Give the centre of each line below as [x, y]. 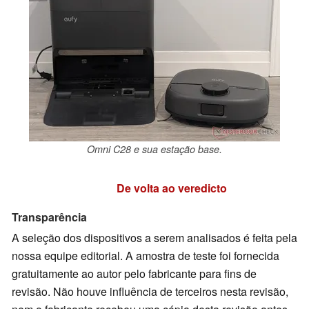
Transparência [49, 217]
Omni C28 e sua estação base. [154, 149]
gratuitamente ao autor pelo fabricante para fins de [134, 273]
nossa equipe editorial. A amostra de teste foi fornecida [146, 255]
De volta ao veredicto [172, 188]
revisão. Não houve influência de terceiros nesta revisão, [150, 291]
